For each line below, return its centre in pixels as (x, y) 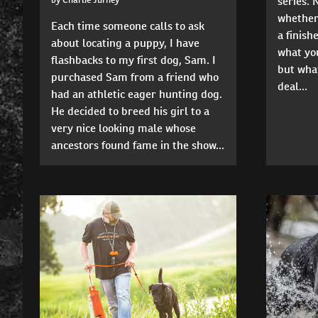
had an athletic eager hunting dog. (137, 94)
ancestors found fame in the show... (138, 146)
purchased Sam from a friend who (135, 77)
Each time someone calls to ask (128, 26)
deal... (292, 87)
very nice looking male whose (124, 128)
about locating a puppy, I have (125, 43)
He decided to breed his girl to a (130, 111)
